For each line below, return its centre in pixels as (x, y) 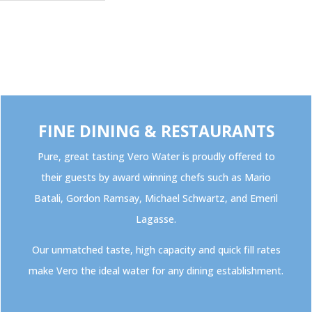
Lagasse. (156, 219)
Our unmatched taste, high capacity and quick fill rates (156, 250)
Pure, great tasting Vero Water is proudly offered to (156, 157)
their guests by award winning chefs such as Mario (156, 178)
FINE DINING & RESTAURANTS (156, 131)
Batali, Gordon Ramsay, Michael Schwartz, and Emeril (156, 198)
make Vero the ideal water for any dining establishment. (156, 271)
